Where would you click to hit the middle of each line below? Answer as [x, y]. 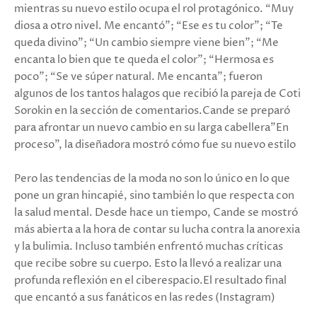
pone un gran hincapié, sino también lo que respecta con [154, 196]
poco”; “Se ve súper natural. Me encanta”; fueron [138, 77]
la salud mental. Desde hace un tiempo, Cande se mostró [156, 213]
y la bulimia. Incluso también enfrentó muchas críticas [149, 247]
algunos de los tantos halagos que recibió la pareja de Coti [157, 94]
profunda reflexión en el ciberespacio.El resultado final [150, 281]
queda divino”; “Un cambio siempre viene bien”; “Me [146, 43]
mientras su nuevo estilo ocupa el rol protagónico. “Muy [154, 9]
